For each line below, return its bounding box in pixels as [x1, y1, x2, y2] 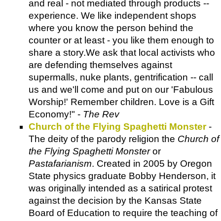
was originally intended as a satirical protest [29, 183, 212, 193]
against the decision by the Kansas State [29, 195, 202, 206]
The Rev [83, 109, 119, 119]
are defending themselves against [29, 59, 172, 70]
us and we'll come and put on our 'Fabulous [29, 84, 213, 95]
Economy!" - [29, 109, 83, 119]
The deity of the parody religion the [29, 133, 178, 144]
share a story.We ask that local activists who [29, 47, 215, 58]
